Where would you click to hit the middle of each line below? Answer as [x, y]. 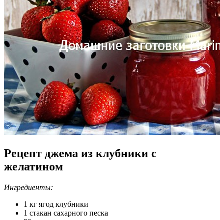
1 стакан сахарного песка [66, 213]
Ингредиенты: [28, 187]
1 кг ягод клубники [56, 204]
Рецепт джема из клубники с [80, 153]
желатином [33, 166]
